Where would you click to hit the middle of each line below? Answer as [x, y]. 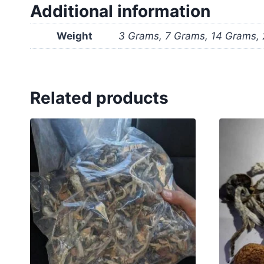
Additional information [120, 11]
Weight [74, 36]
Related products [99, 98]
